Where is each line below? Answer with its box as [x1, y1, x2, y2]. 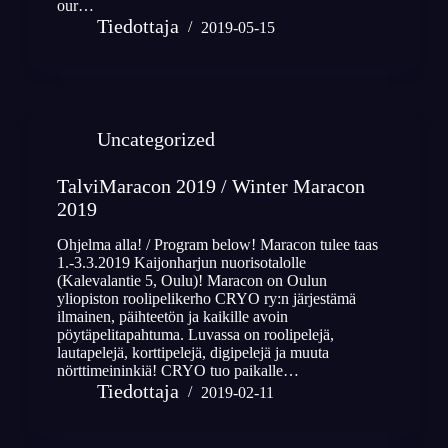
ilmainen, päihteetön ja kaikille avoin [56, 308, 288, 326]
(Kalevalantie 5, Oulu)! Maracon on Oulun [56, 272, 327, 290]
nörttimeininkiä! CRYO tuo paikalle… [56, 362, 299, 380]
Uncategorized [96, 128, 215, 151]
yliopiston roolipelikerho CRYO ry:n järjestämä [56, 290, 356, 308]
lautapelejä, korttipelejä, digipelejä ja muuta [56, 344, 329, 362]
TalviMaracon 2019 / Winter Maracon [56, 175, 365, 198]
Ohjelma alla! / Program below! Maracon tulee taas [56, 236, 378, 254]
